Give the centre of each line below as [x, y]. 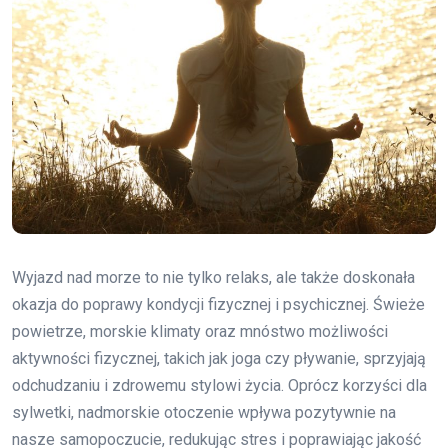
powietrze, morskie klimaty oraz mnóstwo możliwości [200, 331]
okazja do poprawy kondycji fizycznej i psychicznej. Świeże [218, 304]
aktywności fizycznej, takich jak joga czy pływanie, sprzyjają [219, 358]
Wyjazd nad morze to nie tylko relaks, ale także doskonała [213, 277]
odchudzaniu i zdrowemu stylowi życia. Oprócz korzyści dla [219, 385]
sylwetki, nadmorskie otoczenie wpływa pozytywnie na [204, 412]
